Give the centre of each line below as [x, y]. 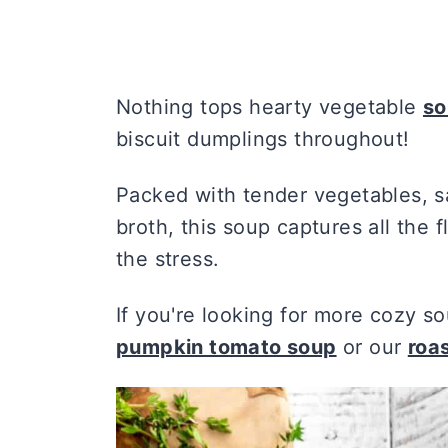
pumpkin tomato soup [226, 346]
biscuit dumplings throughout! [262, 138]
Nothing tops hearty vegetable [269, 106]
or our [372, 346]
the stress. [167, 258]
